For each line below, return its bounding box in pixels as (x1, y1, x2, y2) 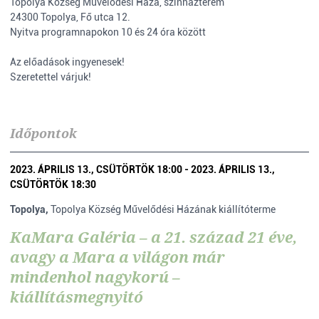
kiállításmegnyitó (10, 287, 143, 307)
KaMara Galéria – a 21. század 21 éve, (10, 227, 297, 247)
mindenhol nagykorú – (10, 267, 180, 287)
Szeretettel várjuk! (10, 71, 91, 83)
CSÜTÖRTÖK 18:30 (10, 179, 96, 190)
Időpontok (10, 125, 77, 142)
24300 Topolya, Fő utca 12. (10, 11, 130, 23)
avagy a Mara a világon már (10, 247, 225, 267)
